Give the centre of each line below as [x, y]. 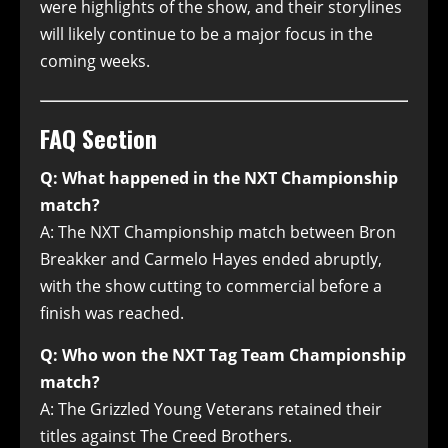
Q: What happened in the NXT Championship [219, 178]
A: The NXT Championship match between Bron [218, 232]
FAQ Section [98, 138]
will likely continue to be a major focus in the [206, 34]
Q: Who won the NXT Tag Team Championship [223, 355]
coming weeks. [95, 61]
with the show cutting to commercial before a [211, 286]
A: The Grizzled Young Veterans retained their [211, 409]
